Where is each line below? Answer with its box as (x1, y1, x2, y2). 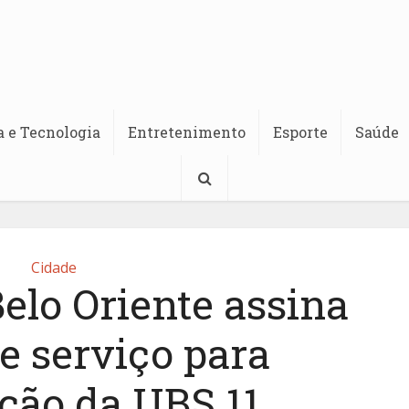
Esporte (273, 122, 328, 142)
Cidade (31, 257, 77, 278)
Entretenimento (128, 122, 246, 142)
